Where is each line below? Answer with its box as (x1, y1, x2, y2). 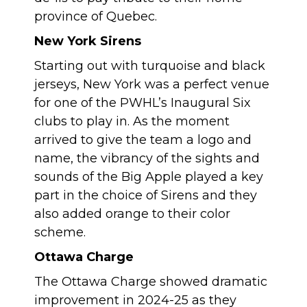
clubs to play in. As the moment (34, 114, 230, 129)
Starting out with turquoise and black (34, 58, 265, 73)
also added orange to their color (34, 206, 230, 221)
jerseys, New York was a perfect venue (34, 77, 269, 92)
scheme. (34, 225, 86, 240)
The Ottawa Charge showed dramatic (34, 274, 267, 289)
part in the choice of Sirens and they (34, 188, 257, 203)
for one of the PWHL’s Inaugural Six (34, 95, 251, 110)
